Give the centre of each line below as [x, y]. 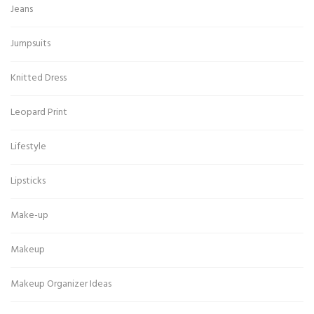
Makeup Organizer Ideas [61, 284]
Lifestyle [28, 146]
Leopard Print [39, 112]
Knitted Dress [39, 78]
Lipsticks [28, 181]
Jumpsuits [30, 43]
